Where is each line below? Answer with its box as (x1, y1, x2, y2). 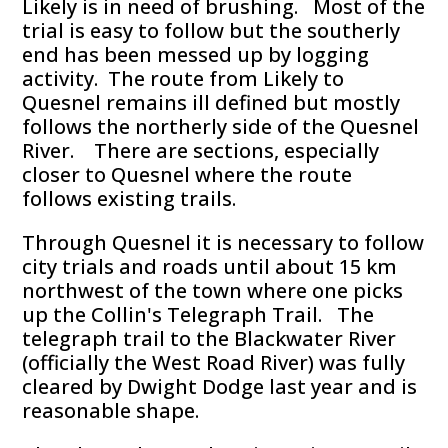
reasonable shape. (22, 397, 200, 425)
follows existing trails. (22, 185, 237, 213)
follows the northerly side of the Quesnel (22, 113, 420, 141)
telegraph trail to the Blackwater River (22, 325, 397, 353)
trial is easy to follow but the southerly (22, 17, 401, 45)
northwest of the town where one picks (22, 277, 404, 305)
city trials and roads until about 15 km (22, 253, 398, 281)
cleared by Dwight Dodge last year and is (22, 373, 418, 401)
